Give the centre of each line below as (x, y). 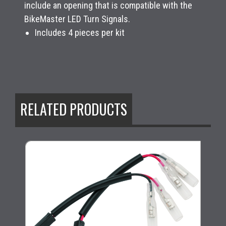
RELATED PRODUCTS (74, 109)
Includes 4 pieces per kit (79, 32)
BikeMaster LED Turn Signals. (77, 19)
